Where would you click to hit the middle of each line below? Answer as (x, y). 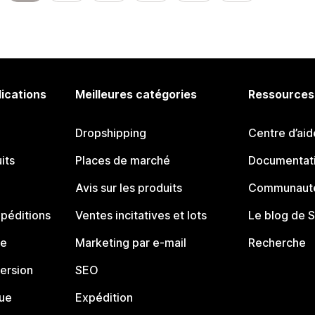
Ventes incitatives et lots (141, 215)
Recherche (277, 243)
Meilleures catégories (136, 94)
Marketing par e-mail (131, 243)
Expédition (104, 297)
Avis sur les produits (129, 188)
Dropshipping (111, 133)
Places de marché (123, 160)
